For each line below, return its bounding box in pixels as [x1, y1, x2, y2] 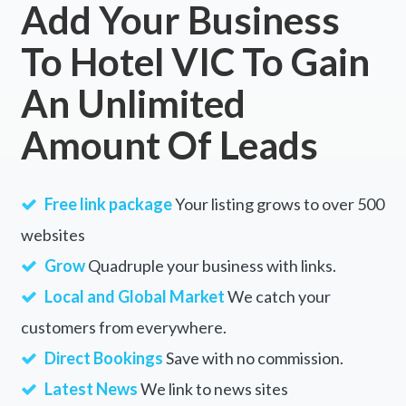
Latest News [43, 379, 138, 400]
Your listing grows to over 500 [171, 194, 384, 215]
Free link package [43, 194, 172, 215]
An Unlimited [20, 81, 246, 127]
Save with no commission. [162, 348, 343, 369]
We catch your [224, 286, 331, 307]
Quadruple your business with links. [84, 256, 336, 276]
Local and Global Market [43, 286, 225, 307]
